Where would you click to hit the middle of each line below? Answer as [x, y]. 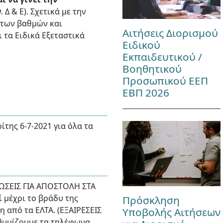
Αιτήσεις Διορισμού [170, 33]
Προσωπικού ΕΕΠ [165, 80]
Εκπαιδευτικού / [162, 56]
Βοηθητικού [152, 68]
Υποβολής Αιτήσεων [171, 212]
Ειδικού [141, 45]
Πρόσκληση [151, 200]
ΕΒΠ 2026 [146, 92]
